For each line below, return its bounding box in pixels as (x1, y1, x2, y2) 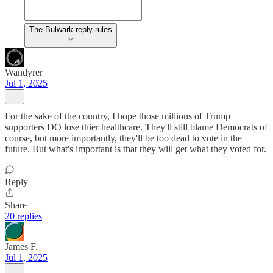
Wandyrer (5, 66, 43, 77)
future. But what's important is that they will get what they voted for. (5, 143, 266, 154)
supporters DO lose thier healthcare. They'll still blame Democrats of (5, 121, 268, 132)
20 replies (5, 210, 42, 221)
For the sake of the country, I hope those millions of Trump (5, 110, 230, 121)
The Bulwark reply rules (29, 24, 112, 34)
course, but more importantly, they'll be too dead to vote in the (5, 132, 242, 143)
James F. (5, 241, 38, 252)
